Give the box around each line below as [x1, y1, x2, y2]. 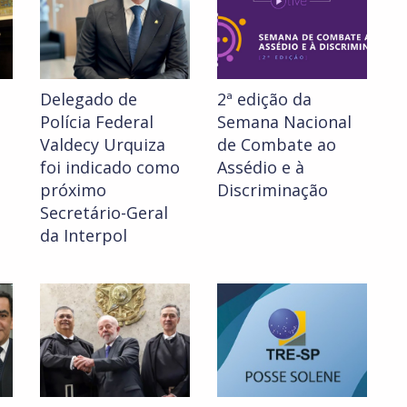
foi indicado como [40, 156, 180, 179]
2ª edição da [217, 88, 312, 111]
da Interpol [40, 224, 127, 247]
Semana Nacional [217, 111, 352, 134]
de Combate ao [217, 134, 336, 156]
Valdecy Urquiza [40, 134, 165, 156]
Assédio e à [217, 156, 304, 179]
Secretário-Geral [40, 202, 168, 224]
